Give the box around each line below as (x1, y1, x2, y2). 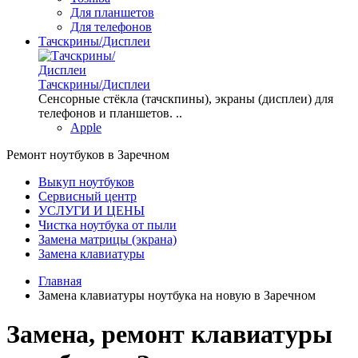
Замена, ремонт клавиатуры (6, 320, 332, 349)
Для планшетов (70, 6, 154, 19)
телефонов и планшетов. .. (38, 106, 182, 120)
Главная (38, 274, 82, 288)
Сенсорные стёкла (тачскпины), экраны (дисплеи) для (38, 92, 333, 105)
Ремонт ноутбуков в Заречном (6, 148, 169, 161)
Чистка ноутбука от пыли (38, 218, 177, 232)
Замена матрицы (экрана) (38, 233, 177, 246)
